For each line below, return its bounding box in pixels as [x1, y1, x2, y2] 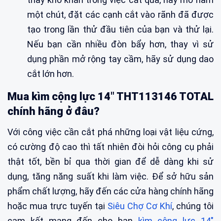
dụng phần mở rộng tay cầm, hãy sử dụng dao [27, 53, 214, 64]
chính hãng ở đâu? [7, 105, 100, 117]
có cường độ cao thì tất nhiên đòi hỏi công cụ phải [7, 141, 214, 152]
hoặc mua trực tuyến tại [7, 200, 108, 211]
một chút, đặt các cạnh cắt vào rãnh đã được [27, 9, 214, 20]
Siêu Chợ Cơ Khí [108, 200, 172, 211]
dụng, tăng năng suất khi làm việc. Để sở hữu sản [7, 171, 214, 182]
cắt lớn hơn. [27, 68, 74, 79]
